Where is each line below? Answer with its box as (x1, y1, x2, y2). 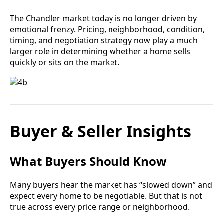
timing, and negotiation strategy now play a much (10, 35, 198, 46)
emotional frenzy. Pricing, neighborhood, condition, (10, 24, 205, 35)
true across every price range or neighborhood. (10, 201, 190, 213)
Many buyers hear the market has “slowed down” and (10, 179, 212, 191)
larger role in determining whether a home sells (10, 46, 190, 57)
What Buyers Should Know (10, 153, 167, 170)
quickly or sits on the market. (10, 57, 119, 68)
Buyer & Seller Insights (10, 120, 191, 142)
